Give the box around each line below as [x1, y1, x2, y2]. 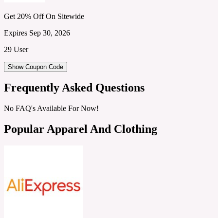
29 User [4, 45, 28, 54]
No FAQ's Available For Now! [4, 104, 99, 113]
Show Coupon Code [8, 63, 63, 71]
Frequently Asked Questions [4, 81, 145, 94]
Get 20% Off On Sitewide [4, 12, 84, 20]
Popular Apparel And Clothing [4, 123, 157, 136]
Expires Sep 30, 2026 [4, 28, 70, 37]
